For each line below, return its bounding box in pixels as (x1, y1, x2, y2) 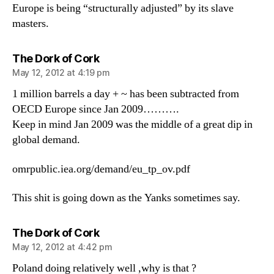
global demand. (12, 133, 80, 147)
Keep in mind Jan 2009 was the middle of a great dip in (12, 117, 253, 131)
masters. (12, 17, 49, 31)
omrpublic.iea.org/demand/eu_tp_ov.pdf (12, 161, 190, 176)
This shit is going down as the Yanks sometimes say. (12, 191, 240, 205)
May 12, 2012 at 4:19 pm (12, 67, 110, 78)
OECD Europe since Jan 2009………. (12, 102, 179, 116)
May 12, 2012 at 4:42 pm (12, 242, 113, 252)
